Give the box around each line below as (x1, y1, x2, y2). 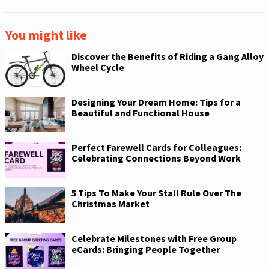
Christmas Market (71, 198, 150, 210)
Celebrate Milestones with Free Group (71, 232, 237, 244)
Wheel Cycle (71, 61, 124, 73)
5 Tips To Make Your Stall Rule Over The (71, 187, 241, 199)
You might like (5, 26, 87, 43)
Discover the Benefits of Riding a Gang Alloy (71, 50, 264, 62)
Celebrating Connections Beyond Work (71, 152, 241, 165)
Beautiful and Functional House (71, 106, 210, 119)
